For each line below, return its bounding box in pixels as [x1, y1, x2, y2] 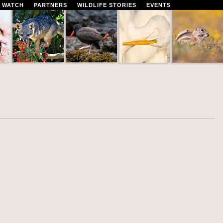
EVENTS [146, 2, 171, 8]
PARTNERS [34, 2, 67, 8]
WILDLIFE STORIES [77, 2, 136, 8]
